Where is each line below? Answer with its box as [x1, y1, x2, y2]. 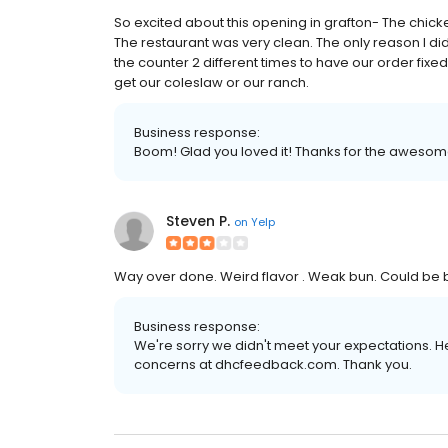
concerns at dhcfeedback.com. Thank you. [134, 355, 412, 375]
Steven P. [166, 211, 230, 232]
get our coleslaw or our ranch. [114, 73, 309, 93]
